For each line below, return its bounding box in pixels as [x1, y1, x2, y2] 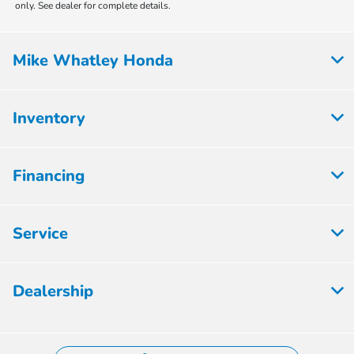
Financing [13, 164, 85, 186]
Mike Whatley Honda [13, 49, 173, 71]
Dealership [13, 280, 93, 302]
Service [13, 222, 68, 244]
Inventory [13, 107, 85, 129]
